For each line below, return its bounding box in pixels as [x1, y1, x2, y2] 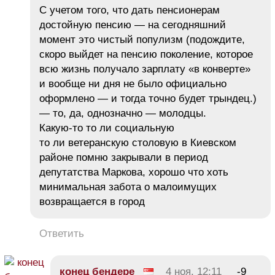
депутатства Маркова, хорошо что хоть [39, 166, 228, 178]
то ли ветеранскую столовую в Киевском [39, 136, 236, 149]
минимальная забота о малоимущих [39, 180, 217, 193]
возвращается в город [39, 195, 145, 207]
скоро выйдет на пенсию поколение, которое [39, 48, 253, 60]
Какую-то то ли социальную [39, 122, 174, 134]
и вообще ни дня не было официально [39, 77, 227, 90]
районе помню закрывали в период [39, 151, 208, 163]
